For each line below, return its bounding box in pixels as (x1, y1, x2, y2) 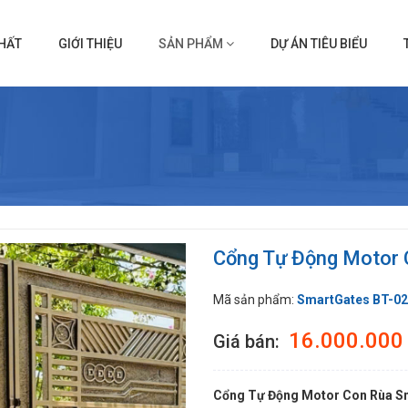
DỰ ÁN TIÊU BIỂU (270, 36, 367, 51)
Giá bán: (213, 331, 284, 352)
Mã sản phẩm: (213, 292, 297, 307)
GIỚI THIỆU (57, 36, 122, 51)
